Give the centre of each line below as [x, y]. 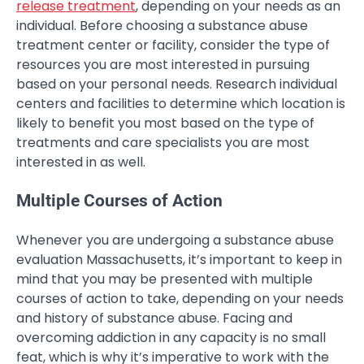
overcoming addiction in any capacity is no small [171, 338]
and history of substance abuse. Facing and [154, 318]
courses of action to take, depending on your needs [180, 299]
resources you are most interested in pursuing [163, 64]
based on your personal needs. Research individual [177, 84]
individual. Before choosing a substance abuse [162, 25]
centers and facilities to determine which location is [181, 103]
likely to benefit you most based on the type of [165, 123]
